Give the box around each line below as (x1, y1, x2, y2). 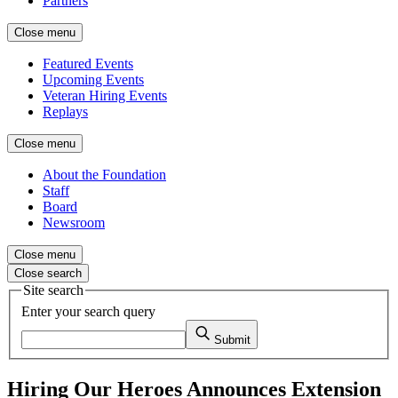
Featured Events (43, 56, 133, 71)
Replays (43, 104, 88, 119)
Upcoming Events (43, 72, 144, 87)
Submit (214, 332, 251, 346)
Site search (23, 283, 84, 298)
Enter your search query (21, 303, 155, 319)
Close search (14, 267, 82, 280)
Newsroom (43, 215, 105, 230)
